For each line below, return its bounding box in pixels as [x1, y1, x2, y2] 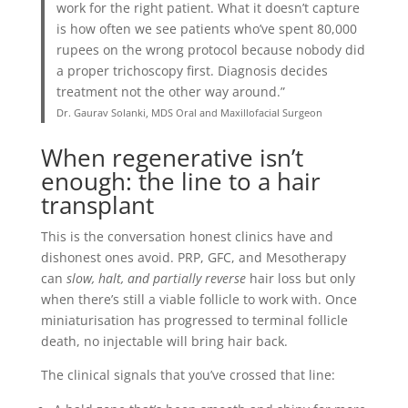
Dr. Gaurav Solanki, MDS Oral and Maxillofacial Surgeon [56, 106, 323, 119]
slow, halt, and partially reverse [66, 269, 246, 287]
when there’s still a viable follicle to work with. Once [40, 290, 357, 308]
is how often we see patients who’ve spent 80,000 [56, 20, 358, 37]
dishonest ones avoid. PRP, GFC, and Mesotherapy [40, 248, 346, 266]
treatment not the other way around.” [56, 83, 286, 100]
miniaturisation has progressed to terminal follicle [40, 311, 348, 329]
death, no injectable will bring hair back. [40, 331, 288, 350]
